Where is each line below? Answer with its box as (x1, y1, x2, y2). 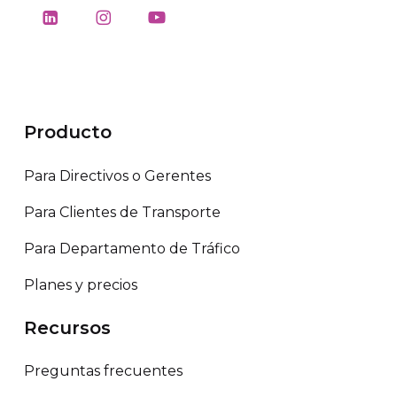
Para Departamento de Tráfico (23, 239, 240, 257)
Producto (23, 121, 112, 144)
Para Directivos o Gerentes (23, 167, 211, 184)
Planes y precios (23, 276, 137, 293)
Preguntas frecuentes (23, 362, 183, 380)
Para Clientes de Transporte (23, 203, 221, 221)
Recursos (23, 316, 111, 339)
